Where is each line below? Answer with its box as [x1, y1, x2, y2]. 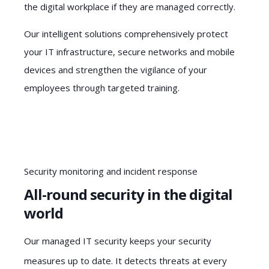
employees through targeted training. [24, 81, 180, 94]
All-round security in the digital [24, 184, 232, 205]
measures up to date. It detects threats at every [24, 255, 227, 267]
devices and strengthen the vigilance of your [24, 63, 207, 76]
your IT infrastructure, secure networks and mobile [24, 45, 235, 58]
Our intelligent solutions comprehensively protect [24, 27, 228, 40]
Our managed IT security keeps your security [24, 235, 211, 247]
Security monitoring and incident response [24, 165, 198, 177]
